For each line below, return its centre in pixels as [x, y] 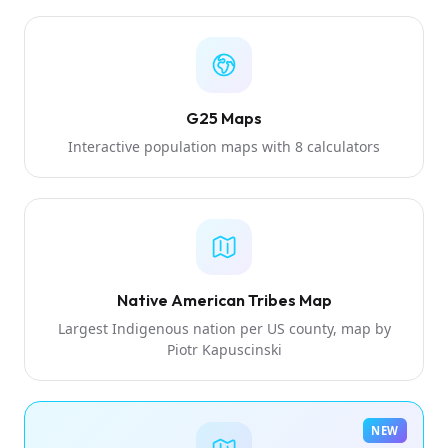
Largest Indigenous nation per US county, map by [224, 328]
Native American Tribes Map [224, 299]
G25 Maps [224, 117]
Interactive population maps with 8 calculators [224, 146]
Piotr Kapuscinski [224, 349]
